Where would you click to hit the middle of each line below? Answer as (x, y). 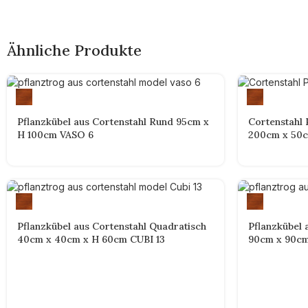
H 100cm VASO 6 (55, 134)
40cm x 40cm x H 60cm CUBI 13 (91, 240)
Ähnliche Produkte (74, 50)
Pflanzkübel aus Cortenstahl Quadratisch (112, 227)
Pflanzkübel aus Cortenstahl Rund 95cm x (113, 121)
